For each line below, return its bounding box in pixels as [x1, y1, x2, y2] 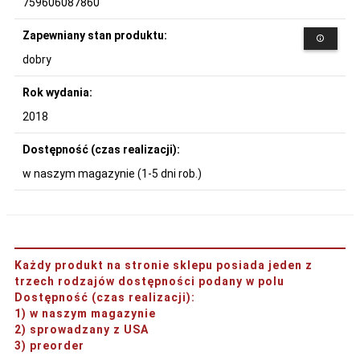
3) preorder [14, 338, 84, 352]
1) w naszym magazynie [14, 306, 156, 320]
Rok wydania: [22, 85, 95, 99]
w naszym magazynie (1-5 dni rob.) [22, 166, 202, 180]
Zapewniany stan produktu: [22, 28, 170, 42]
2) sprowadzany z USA [14, 322, 149, 336]
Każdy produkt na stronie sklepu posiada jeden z [14, 258, 313, 272]
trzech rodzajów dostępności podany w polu [14, 274, 284, 288]
